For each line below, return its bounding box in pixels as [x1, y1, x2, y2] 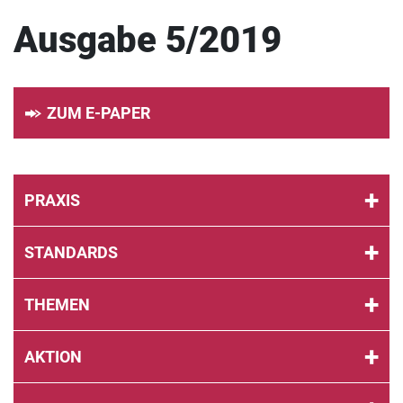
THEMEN [24, 295, 90, 314]
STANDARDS [24, 243, 118, 262]
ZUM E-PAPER [47, 103, 150, 122]
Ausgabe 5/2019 [13, 19, 282, 61]
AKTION [24, 347, 82, 366]
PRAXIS [24, 191, 80, 210]
